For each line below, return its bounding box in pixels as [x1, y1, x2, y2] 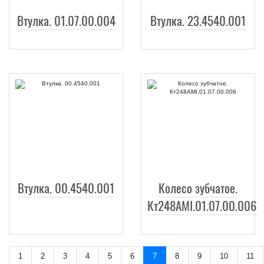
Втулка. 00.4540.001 [18, 178, 114, 197]
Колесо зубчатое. [159, 178, 237, 197]
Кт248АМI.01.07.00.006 [147, 196, 257, 214]
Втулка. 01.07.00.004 [16, 11, 115, 29]
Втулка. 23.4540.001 [150, 11, 246, 29]
